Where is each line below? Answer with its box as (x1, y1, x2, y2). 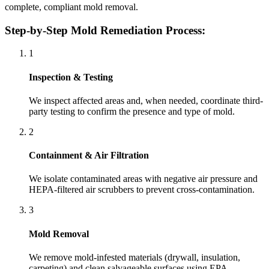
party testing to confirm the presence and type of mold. (29, 106, 235, 116)
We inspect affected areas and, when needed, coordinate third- (29, 95, 263, 106)
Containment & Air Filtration (29, 150, 149, 161)
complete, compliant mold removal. (5, 1, 138, 12)
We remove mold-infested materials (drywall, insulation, (29, 252, 240, 262)
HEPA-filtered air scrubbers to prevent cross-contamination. (29, 184, 255, 195)
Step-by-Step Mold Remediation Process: (5, 23, 205, 37)
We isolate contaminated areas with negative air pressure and (29, 174, 258, 184)
